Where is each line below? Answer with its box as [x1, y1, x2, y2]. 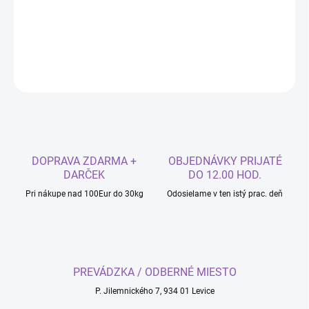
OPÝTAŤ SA [236, 70, 278, 81]
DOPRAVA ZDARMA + [32, 154, 137, 168]
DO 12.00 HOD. [188, 168, 261, 182]
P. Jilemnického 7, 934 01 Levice [94, 286, 215, 297]
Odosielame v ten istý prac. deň [167, 189, 283, 199]
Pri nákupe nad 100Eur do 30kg [25, 189, 143, 199]
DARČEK [63, 168, 105, 182]
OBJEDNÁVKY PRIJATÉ [168, 154, 282, 168]
